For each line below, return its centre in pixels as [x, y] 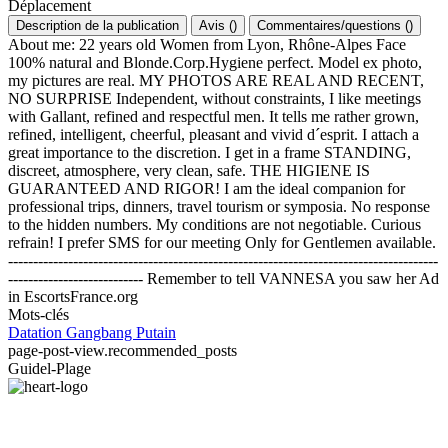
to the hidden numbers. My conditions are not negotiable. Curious [214, 224]
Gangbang [101, 332]
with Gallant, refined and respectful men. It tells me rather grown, [213, 116]
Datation [37, 332]
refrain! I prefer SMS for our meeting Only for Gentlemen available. [222, 242]
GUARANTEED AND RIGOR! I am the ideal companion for [206, 188]
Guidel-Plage [49, 368]
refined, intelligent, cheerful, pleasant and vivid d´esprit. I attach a [213, 134]
